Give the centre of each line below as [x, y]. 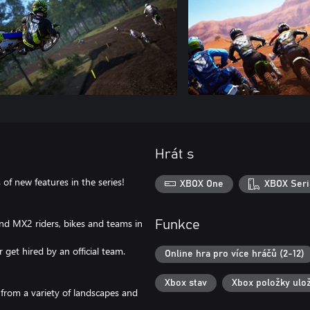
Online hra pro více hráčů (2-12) [235, 254]
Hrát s [174, 154]
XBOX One [202, 184]
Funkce [177, 225]
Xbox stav [186, 283]
